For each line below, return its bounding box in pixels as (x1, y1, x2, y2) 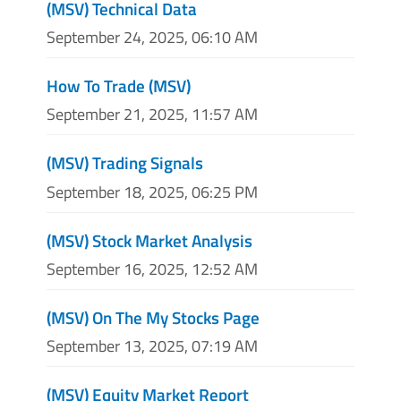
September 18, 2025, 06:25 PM (47, 179, 258, 204)
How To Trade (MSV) (47, 73, 191, 99)
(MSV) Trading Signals (47, 149, 203, 176)
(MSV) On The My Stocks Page (47, 303, 260, 330)
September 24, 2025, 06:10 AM (47, 25, 258, 50)
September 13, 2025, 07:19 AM (47, 333, 258, 358)
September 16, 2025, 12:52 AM (47, 256, 258, 281)
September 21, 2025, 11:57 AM (47, 102, 258, 127)
